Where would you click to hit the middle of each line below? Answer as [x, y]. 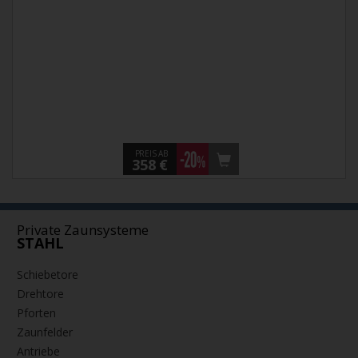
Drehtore [40, 294]
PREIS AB [151, 154]
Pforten [36, 313]
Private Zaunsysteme [83, 230]
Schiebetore [48, 275]
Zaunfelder [45, 332]
